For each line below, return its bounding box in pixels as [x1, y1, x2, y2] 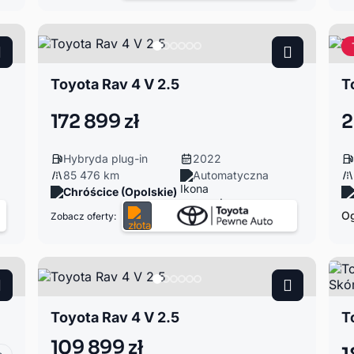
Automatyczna [192, 168, 269, 182]
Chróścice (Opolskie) [62, 185, 177, 198]
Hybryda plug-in [62, 152, 148, 165]
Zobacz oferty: [50, 209, 116, 222]
